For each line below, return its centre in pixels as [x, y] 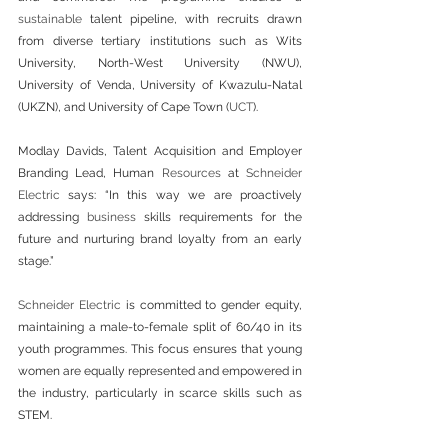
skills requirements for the [219, 217]
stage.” [36, 261]
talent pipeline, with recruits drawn [192, 19]
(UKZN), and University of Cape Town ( [123, 107]
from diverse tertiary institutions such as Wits [160, 41]
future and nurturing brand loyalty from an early [160, 239]
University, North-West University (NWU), [160, 63]
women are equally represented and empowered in [160, 371]
